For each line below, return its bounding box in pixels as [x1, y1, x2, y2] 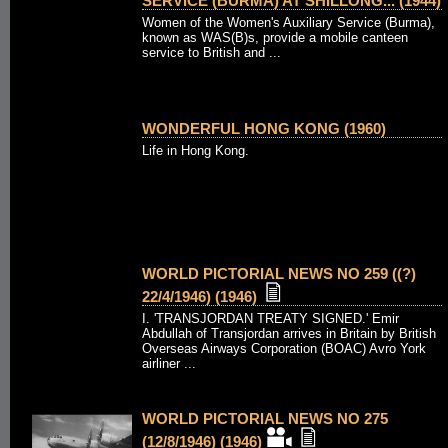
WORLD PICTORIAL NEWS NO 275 [142, 410, 388, 427]
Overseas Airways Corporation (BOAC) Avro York [142, 341, 426, 356]
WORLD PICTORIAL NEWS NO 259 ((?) [142, 265, 416, 282]
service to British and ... [142, 45, 281, 60]
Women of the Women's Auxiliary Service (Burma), [142, 15, 435, 30]
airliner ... [142, 356, 196, 371]
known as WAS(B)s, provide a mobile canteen [142, 30, 408, 45]
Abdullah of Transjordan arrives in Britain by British [142, 326, 436, 341]
